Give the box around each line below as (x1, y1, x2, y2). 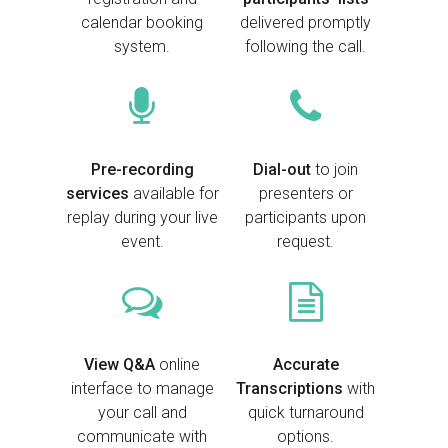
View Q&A (84, 355, 156, 375)
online (155, 355, 201, 375)
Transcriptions (236, 379, 344, 399)
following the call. (245, 37, 367, 57)
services (65, 184, 129, 204)
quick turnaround (247, 403, 364, 423)
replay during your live (66, 208, 218, 228)
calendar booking (81, 13, 204, 33)
